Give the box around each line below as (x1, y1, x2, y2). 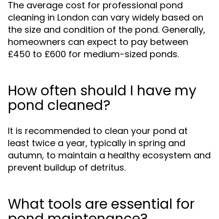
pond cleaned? (8, 96, 110, 115)
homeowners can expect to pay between (8, 36, 188, 48)
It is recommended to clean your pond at (8, 125, 188, 137)
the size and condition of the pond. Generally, (8, 23, 205, 36)
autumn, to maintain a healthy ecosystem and (8, 149, 211, 161)
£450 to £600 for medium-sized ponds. (8, 48, 179, 60)
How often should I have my (8, 81, 197, 100)
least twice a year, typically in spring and (8, 137, 185, 149)
